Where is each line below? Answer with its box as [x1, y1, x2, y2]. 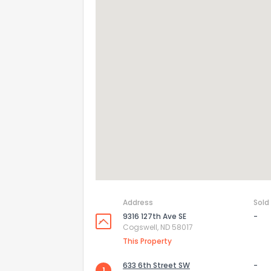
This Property [123, 236, 172, 246]
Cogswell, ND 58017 [123, 222, 193, 232]
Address [123, 197, 153, 207]
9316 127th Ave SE [123, 211, 186, 221]
